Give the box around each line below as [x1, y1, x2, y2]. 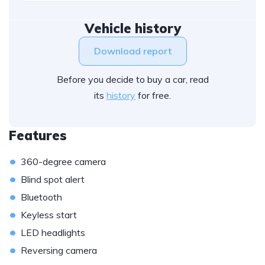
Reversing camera [21, 244, 97, 256]
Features [9, 127, 67, 144]
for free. [135, 89, 171, 101]
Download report [93, 45, 172, 57]
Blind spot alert [21, 173, 85, 185]
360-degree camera [21, 156, 106, 167]
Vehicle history [84, 20, 181, 37]
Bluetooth [21, 191, 62, 203]
